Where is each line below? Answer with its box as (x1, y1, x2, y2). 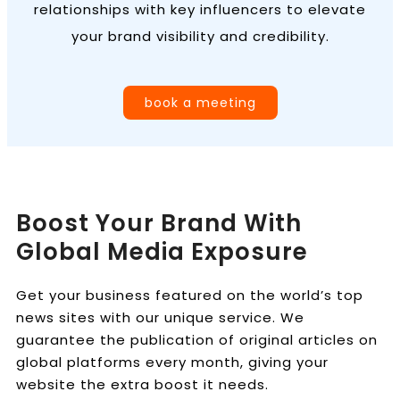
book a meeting (144, 93, 256, 112)
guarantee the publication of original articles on (16, 329, 378, 349)
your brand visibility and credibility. (71, 26, 329, 46)
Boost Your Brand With (16, 206, 302, 239)
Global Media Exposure (16, 235, 308, 268)
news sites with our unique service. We (16, 307, 304, 327)
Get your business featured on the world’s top (16, 285, 363, 304)
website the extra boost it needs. (16, 374, 269, 394)
